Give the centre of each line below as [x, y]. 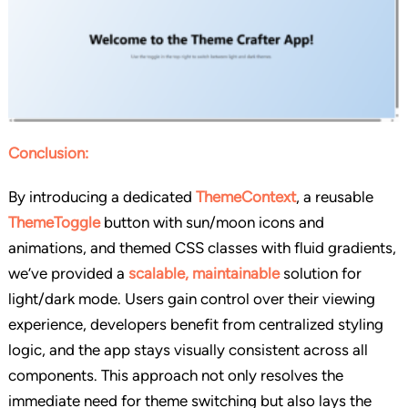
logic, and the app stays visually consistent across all [188, 350]
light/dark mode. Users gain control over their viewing [191, 299]
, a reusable [334, 197]
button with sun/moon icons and [212, 223]
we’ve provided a [68, 274]
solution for [320, 274]
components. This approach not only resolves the [175, 376]
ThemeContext [245, 197]
